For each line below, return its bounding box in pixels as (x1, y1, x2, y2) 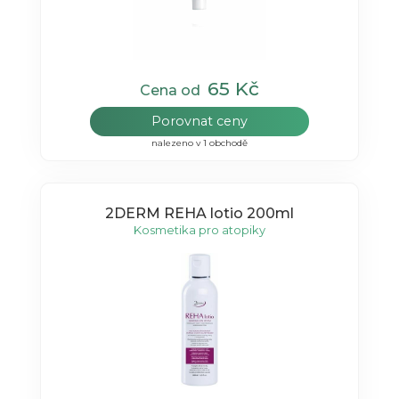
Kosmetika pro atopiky (133, 223, 265, 238)
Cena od (139, 81, 208, 99)
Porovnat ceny (151, 112, 248, 129)
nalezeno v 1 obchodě (151, 136, 248, 149)
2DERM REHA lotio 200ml (104, 205, 294, 223)
